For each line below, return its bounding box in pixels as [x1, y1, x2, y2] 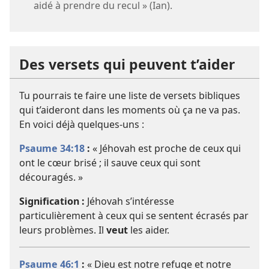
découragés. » [19, 171, 83, 184]
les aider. [128, 223, 169, 237]
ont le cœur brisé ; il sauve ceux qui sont [19, 156, 201, 170]
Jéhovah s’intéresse [85, 195, 174, 208]
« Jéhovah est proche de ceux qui [90, 142, 241, 156]
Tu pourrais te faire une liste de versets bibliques [19, 89, 240, 103]
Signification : [19, 195, 85, 208]
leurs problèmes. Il [19, 223, 106, 237]
